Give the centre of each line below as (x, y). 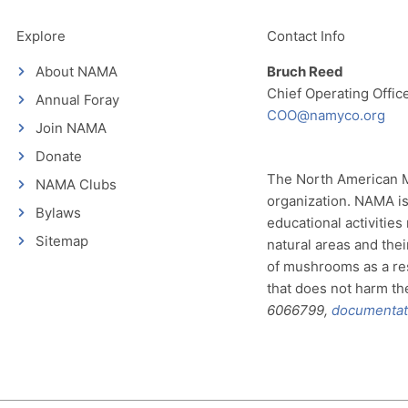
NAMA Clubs (76, 184)
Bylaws (59, 212)
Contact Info (306, 36)
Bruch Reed (306, 71)
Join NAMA (71, 127)
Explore (41, 36)
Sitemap (62, 240)
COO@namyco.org (326, 115)
